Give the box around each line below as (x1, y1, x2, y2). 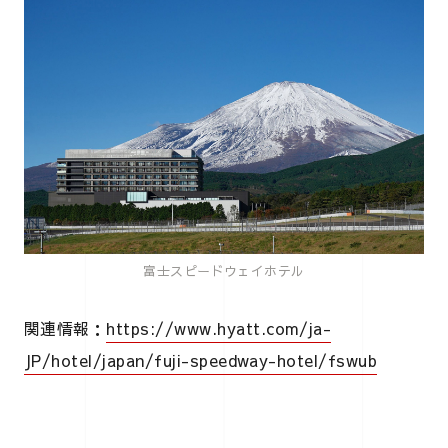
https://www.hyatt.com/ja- (106, 316, 332, 339)
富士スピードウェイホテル (143, 261, 305, 280)
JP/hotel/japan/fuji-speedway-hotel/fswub (24, 348, 378, 371)
